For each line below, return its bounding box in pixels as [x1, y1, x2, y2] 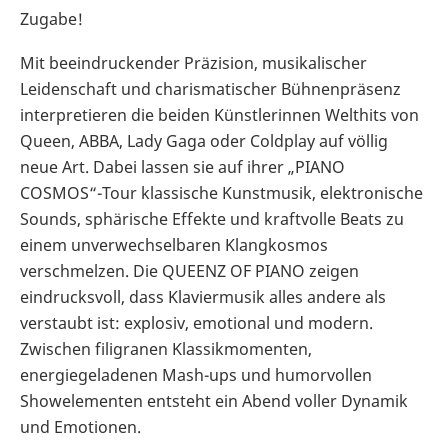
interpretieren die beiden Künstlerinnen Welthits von [20, 103, 419, 126]
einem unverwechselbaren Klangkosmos [20, 233, 328, 256]
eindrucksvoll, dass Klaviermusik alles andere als [20, 285, 386, 308]
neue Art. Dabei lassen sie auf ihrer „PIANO [20, 155, 345, 178]
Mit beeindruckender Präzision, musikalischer [20, 51, 367, 74]
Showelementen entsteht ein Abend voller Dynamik [20, 389, 408, 412]
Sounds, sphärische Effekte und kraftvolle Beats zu [20, 207, 404, 230]
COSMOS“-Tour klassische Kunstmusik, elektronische [20, 181, 423, 204]
